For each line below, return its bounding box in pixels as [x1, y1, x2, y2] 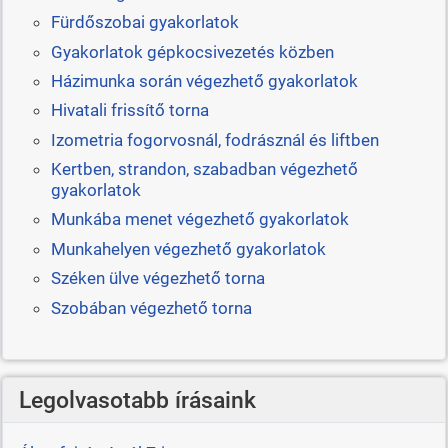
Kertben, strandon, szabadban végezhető [50, 159, 358, 180]
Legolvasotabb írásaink [18, 385, 256, 414]
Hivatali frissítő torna [50, 100, 209, 121]
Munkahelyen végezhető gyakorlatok [50, 238, 326, 259]
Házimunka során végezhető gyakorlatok [50, 70, 358, 91]
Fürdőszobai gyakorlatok [50, 12, 239, 33]
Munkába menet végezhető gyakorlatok [50, 209, 349, 230]
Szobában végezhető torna [50, 297, 252, 318]
